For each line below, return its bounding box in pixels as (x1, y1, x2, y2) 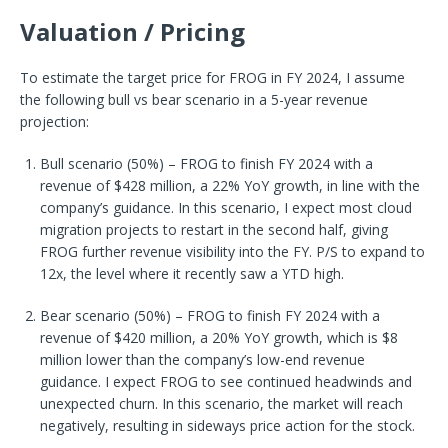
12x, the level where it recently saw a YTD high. (40, 263, 344, 283)
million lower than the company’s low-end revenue (40, 349, 365, 369)
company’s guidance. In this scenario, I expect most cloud (40, 197, 412, 217)
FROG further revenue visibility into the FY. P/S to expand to (40, 241, 425, 261)
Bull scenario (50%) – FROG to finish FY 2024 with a (40, 153, 373, 173)
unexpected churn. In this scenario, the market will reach (40, 393, 403, 413)
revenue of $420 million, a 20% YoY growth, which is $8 (40, 327, 398, 347)
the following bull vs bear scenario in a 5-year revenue (20, 89, 368, 109)
